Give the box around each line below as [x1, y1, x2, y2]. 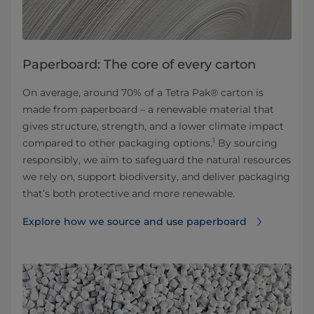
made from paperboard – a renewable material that [22, 103, 274, 116]
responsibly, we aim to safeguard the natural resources [22, 153, 291, 167]
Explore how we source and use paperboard [22, 215, 247, 228]
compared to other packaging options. [22, 137, 212, 150]
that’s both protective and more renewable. [22, 187, 238, 200]
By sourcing [215, 137, 278, 150]
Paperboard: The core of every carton [22, 57, 256, 73]
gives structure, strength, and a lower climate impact [22, 120, 284, 133]
